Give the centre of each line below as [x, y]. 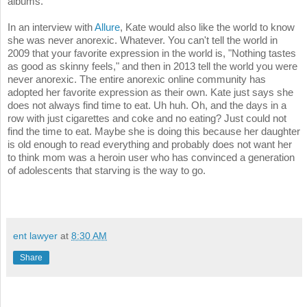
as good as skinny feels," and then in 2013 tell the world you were [152, 66]
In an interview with [51, 27]
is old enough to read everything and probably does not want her [150, 145]
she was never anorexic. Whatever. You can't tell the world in [143, 40]
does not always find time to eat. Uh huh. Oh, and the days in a [147, 106]
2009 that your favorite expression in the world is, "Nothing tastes [152, 53]
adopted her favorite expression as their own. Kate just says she [150, 93]
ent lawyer [35, 236]
